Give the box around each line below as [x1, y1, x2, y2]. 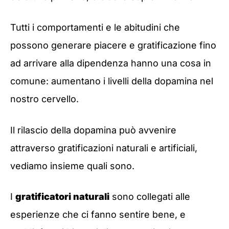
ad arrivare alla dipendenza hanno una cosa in [10, 58, 211, 69]
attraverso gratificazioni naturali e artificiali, [10, 142, 197, 153]
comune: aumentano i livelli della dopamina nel [10, 76, 213, 87]
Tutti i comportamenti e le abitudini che [10, 22, 180, 33]
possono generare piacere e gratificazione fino [10, 40, 216, 51]
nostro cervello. [10, 94, 79, 105]
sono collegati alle [109, 191, 190, 202]
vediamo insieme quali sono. [10, 160, 134, 171]
